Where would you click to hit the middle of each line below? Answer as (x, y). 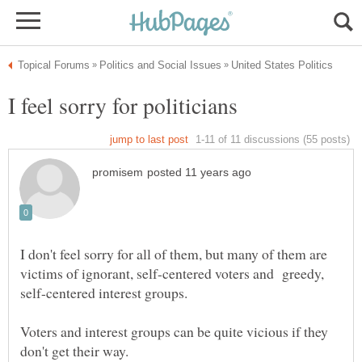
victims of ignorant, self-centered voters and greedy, (172, 274)
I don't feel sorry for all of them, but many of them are (174, 254)
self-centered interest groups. (104, 293)
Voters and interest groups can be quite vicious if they (174, 332)
